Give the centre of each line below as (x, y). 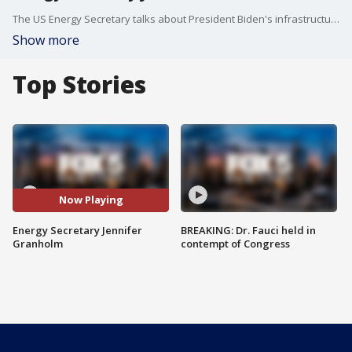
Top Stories (79, 84)
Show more (46, 40)
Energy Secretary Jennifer (77, 230)
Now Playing (91, 200)
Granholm (38, 243)
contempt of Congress (235, 243)
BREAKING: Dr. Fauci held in (248, 230)
